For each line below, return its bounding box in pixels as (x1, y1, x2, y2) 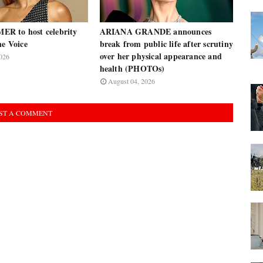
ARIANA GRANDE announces (99, 25, 212, 38)
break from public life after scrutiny (99, 38, 233, 50)
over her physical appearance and (99, 50, 222, 62)
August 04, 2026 (107, 76, 155, 86)
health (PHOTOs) (99, 62, 165, 75)
